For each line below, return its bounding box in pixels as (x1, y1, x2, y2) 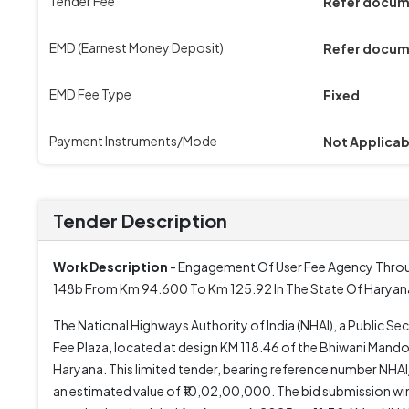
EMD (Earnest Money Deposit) (49, 39, 224, 56)
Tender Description (53, 209, 227, 232)
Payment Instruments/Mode (49, 132, 217, 149)
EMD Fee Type (49, 86, 131, 102)
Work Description (53, 258, 168, 275)
